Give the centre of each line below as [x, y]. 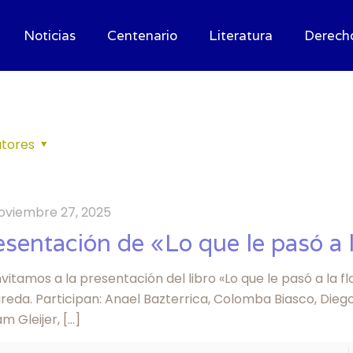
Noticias [49, 35]
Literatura [240, 35]
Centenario [142, 35]
